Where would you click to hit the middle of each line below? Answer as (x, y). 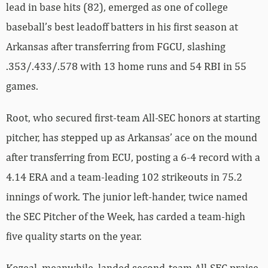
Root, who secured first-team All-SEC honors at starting (133, 117)
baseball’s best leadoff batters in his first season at (122, 26)
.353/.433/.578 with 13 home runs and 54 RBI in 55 (126, 66)
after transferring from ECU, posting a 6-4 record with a (133, 157)
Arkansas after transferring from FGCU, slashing (116, 46)
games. (22, 86)
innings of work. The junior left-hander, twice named (127, 196)
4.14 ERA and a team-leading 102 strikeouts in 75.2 (124, 176)
